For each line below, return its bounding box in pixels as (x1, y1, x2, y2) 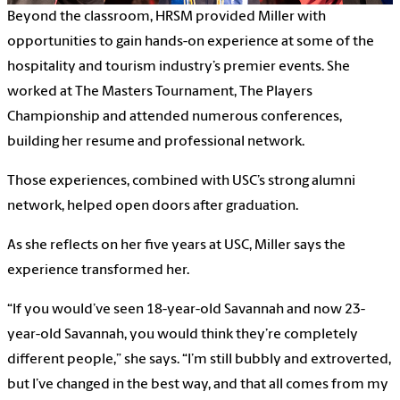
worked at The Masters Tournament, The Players (7, 84, 312, 99)
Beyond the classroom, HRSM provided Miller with (7, 9, 326, 24)
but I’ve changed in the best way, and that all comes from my (7, 377, 388, 392)
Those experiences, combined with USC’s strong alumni (7, 173, 355, 188)
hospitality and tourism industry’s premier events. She (7, 59, 350, 74)
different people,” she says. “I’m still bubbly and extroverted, (7, 352, 391, 367)
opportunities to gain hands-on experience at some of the (7, 34, 374, 49)
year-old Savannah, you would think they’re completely (7, 327, 358, 342)
